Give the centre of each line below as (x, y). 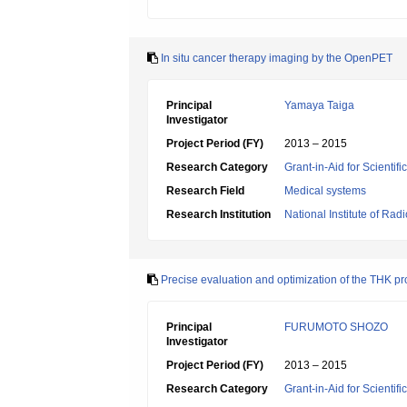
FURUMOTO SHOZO (336, 327)
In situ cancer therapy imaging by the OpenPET (277, 58)
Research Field (205, 191)
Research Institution (218, 214)
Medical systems (325, 191)
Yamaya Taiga (319, 105)
